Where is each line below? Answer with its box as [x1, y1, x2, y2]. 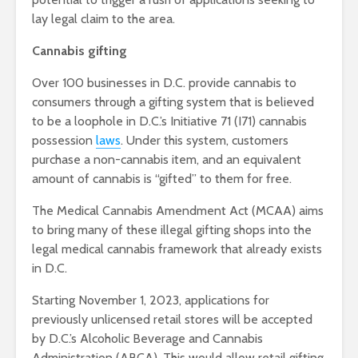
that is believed [229, 94, 314, 110]
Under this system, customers [126, 133, 288, 149]
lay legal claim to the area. [32, 11, 175, 27]
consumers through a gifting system [32, 94, 229, 110]
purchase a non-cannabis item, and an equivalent [32, 152, 301, 168]
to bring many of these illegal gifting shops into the [32, 222, 312, 238]
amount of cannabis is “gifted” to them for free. [32, 171, 292, 187]
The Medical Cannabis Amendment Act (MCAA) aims [32, 203, 324, 219]
